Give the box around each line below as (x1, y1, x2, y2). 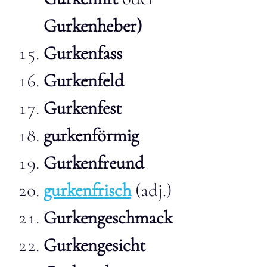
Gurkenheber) (44, 14, 142, 37)
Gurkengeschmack (44, 206, 173, 229)
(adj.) (131, 179, 172, 201)
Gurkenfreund (44, 151, 144, 174)
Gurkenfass (44, 42, 122, 64)
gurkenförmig (44, 124, 139, 147)
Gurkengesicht (44, 234, 145, 256)
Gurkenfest (44, 97, 122, 119)
